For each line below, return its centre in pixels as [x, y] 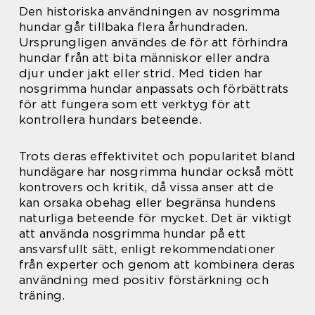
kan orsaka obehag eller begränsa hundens [148, 202]
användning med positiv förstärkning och [144, 279]
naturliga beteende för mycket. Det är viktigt [156, 218]
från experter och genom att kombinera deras [157, 264]
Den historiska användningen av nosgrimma [150, 11]
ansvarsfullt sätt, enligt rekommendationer [147, 249]
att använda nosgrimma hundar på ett [133, 233]
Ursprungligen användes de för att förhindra [154, 42]
